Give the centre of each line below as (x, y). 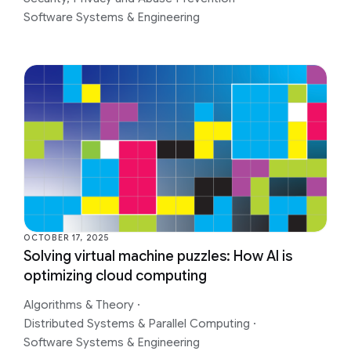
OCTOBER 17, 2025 (66, 238)
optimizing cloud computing (115, 276)
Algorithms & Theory (80, 305)
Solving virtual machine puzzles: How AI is (158, 257)
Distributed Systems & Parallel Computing (138, 324)
